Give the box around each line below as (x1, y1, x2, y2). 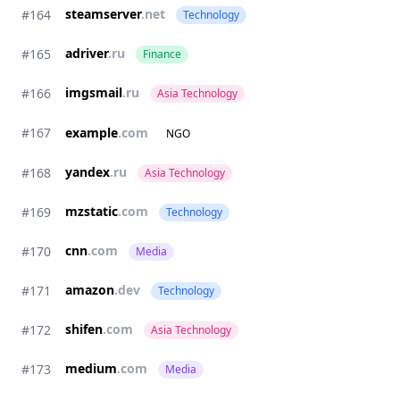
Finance (143, 46, 181, 62)
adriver (65, 45, 108, 62)
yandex (65, 163, 110, 180)
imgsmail (65, 84, 122, 101)
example (65, 124, 118, 141)
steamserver (65, 5, 141, 22)
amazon (65, 281, 114, 298)
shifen (65, 321, 103, 337)
